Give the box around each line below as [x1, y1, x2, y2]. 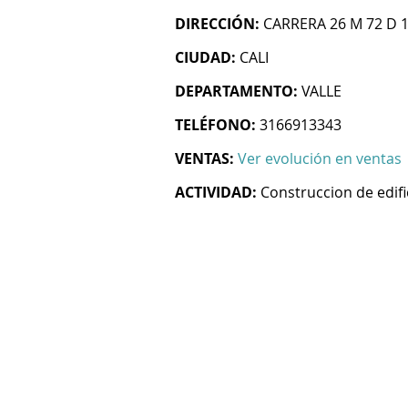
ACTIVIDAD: [175, 182, 257, 202]
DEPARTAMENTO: [175, 81, 298, 101]
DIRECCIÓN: [175, 14, 260, 34]
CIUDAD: [175, 47, 236, 67]
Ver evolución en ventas [238, 148, 402, 168]
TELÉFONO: [175, 115, 256, 135]
